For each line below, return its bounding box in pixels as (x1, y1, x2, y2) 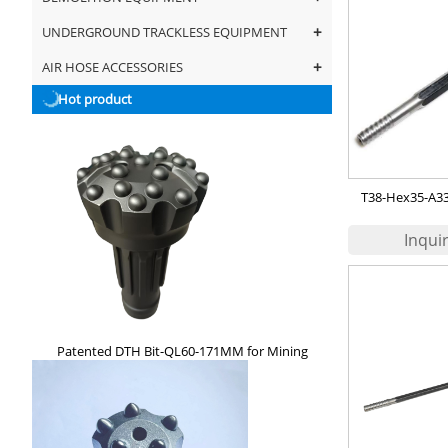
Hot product (58, 90, 132, 108)
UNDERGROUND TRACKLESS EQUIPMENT (42, 23, 287, 41)
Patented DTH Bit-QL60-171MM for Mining (56, 341, 308, 360)
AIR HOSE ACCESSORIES (42, 58, 183, 76)
